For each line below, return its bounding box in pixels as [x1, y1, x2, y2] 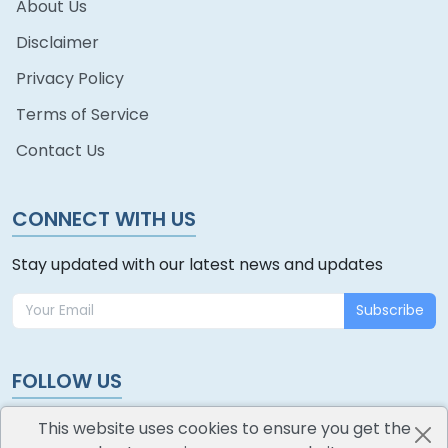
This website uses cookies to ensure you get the [37, 416, 411, 440]
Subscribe [356, 300, 424, 321]
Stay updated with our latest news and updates [12, 253, 383, 276]
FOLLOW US [12, 366, 122, 395]
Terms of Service [16, 103, 149, 126]
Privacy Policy [16, 67, 124, 90]
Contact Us [16, 139, 105, 162]
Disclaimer [16, 31, 99, 54]
